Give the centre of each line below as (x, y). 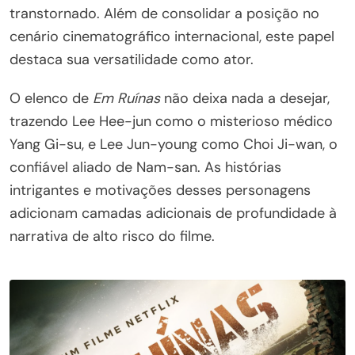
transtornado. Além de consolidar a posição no (164, 14)
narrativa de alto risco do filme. (112, 237)
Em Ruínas (126, 99)
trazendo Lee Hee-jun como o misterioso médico (171, 122)
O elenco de (51, 99)
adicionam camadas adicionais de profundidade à (173, 214)
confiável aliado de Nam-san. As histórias (145, 168)
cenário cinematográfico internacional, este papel (172, 37)
